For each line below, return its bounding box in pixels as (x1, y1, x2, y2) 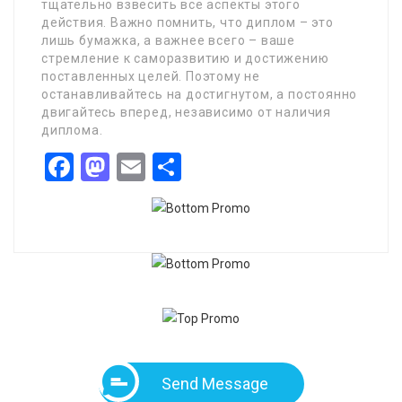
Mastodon (109, 150, 236, 184)
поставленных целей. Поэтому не (41, 69, 261, 83)
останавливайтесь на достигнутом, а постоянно (41, 87, 358, 101)
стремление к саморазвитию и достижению (41, 51, 329, 66)
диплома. (41, 123, 103, 137)
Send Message (161, 374, 268, 393)
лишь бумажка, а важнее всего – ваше (41, 33, 295, 48)
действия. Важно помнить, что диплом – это (41, 15, 334, 30)
